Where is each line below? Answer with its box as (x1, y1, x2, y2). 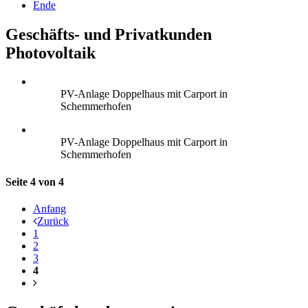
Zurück (37, 215, 69, 227)
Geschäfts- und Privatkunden (5, 25, 212, 43)
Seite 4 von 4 (5, 175, 64, 188)
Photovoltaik (5, 43, 96, 62)
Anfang (33, 203, 66, 214)
